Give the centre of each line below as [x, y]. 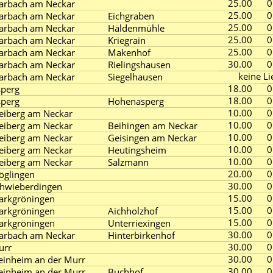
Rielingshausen [139, 65]
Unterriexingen [139, 223]
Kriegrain [127, 40]
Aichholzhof [133, 211]
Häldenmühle [136, 28]
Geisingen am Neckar [152, 138]
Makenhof [129, 52]
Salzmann [128, 162]
